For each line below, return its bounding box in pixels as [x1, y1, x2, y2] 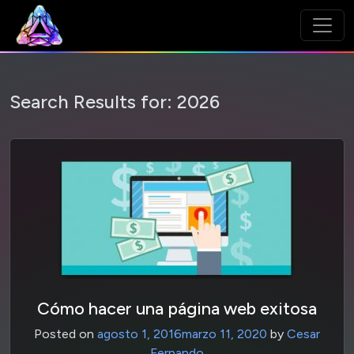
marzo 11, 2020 [182, 326, 267, 341]
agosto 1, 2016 [97, 326, 182, 341]
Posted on [34, 326, 97, 341]
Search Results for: [9, 90, 177, 113]
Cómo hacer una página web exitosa [37, 297, 317, 318]
